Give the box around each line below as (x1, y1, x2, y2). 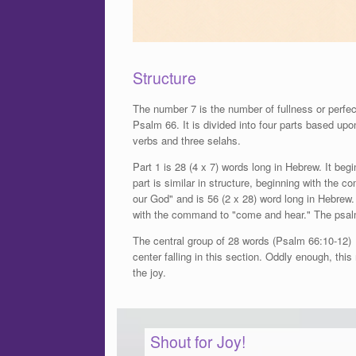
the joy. (133, 265, 166, 281)
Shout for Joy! (150, 331, 246, 354)
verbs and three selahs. (133, 133, 241, 149)
